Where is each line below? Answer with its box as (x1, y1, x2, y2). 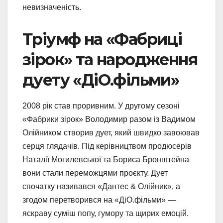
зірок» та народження (22, 50, 197, 70)
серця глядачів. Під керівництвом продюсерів (22, 142, 192, 151)
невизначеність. (22, 3, 81, 12)
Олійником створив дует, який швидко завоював (22, 128, 200, 137)
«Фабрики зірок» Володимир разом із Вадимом (22, 115, 196, 124)
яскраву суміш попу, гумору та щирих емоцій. (22, 209, 189, 218)
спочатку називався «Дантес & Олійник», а (22, 182, 180, 191)
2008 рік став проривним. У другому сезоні (22, 102, 180, 111)
